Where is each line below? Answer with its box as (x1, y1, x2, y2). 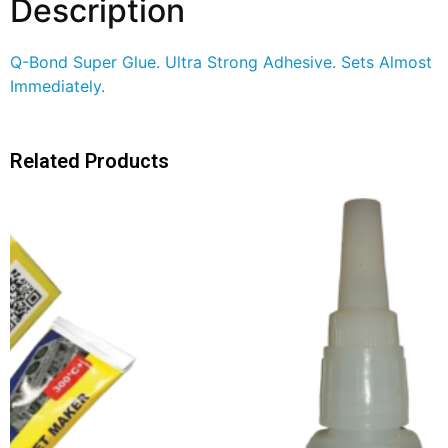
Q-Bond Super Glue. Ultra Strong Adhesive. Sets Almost (10, 51, 432, 72)
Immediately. (10, 75, 105, 96)
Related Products (10, 148, 169, 173)
